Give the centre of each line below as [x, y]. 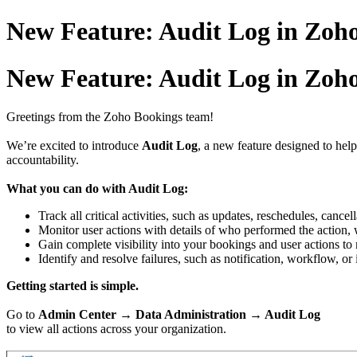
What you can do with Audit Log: [97, 189]
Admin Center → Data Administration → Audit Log [179, 315]
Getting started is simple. [73, 286]
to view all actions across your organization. [116, 329]
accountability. [43, 160]
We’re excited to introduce [74, 146]
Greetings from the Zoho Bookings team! [110, 117]
